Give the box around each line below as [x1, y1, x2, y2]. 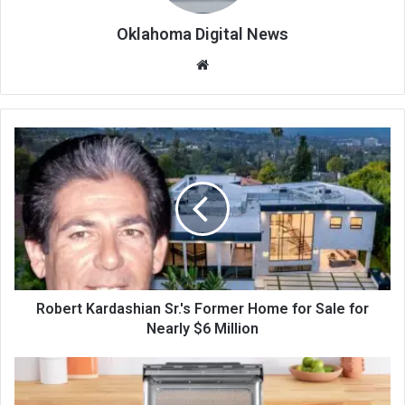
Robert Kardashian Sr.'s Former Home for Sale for [36, 300, 369, 317]
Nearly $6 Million [146, 320, 259, 337]
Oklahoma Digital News [117, 24, 288, 43]
